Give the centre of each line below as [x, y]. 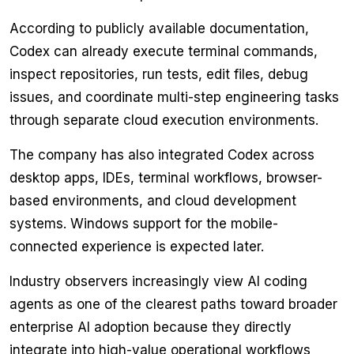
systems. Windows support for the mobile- [144, 224]
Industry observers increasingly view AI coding [158, 282]
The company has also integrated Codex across [162, 155]
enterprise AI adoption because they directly [151, 328]
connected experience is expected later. [137, 247]
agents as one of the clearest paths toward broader [173, 305]
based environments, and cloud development [153, 201]
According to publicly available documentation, [159, 29]
